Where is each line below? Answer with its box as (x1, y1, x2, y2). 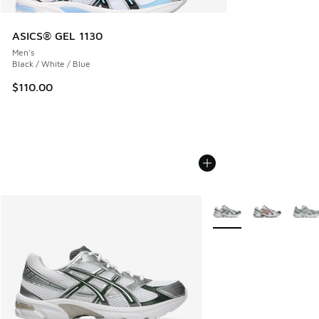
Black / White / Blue (12, 58, 90, 69)
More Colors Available (201, 198, 313, 211)
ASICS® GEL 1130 (12, 28, 103, 42)
